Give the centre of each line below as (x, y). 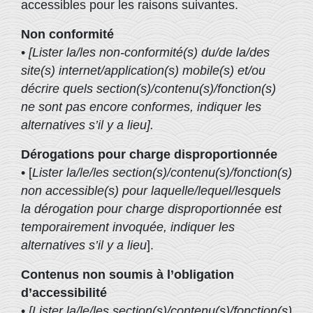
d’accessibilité (64, 293)
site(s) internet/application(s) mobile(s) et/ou (143, 71)
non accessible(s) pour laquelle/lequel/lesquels (151, 191)
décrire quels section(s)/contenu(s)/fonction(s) (148, 89)
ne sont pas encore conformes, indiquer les (141, 107)
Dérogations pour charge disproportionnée (149, 154)
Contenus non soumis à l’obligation (128, 275)
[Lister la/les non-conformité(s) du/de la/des (149, 52)
